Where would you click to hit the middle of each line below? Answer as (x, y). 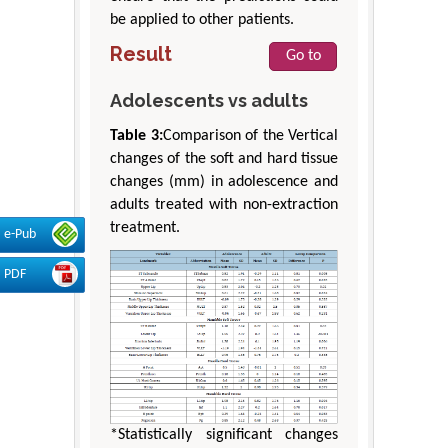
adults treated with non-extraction (224, 204)
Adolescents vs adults (209, 100)
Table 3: (136, 135)
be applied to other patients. (202, 19)
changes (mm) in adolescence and (224, 181)
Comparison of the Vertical (250, 135)
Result (141, 53)
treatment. (145, 227)
